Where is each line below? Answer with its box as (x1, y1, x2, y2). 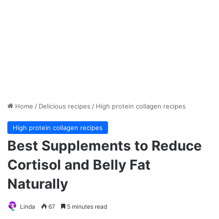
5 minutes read (66, 203, 107, 211)
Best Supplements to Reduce (7, 137, 202, 154)
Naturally (7, 175, 68, 193)
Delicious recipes (39, 102, 90, 110)
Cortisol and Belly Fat (7, 156, 151, 174)
